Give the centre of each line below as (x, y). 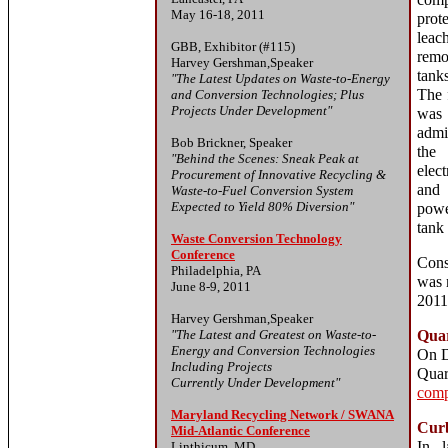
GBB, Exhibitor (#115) (233, 46)
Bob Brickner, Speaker (231, 142)
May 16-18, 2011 (218, 14)
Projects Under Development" (251, 110)
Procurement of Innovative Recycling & (278, 174)
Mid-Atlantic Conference (240, 430)
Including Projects (221, 366)
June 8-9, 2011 (211, 286)
